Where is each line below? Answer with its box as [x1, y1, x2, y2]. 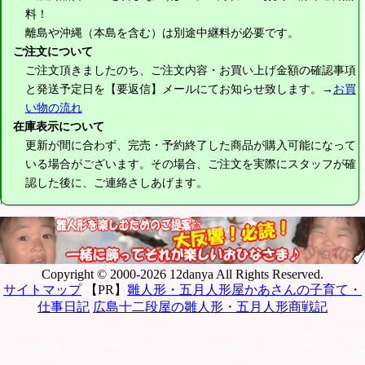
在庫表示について [13, 120, 105, 134]
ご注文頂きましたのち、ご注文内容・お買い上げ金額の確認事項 [24, 64, 356, 77]
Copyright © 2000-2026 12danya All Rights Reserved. [42, 266, 323, 281]
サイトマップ [3, 282, 81, 297]
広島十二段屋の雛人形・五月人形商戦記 [93, 299, 328, 314]
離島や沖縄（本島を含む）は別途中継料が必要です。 [24, 26, 299, 40]
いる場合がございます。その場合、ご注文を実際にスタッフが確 [24, 157, 356, 171]
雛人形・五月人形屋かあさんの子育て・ [127, 282, 362, 297]
